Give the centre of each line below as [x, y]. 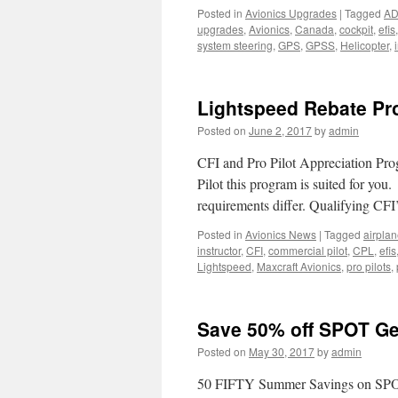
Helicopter [365, 45]
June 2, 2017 [280, 130]
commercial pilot [308, 250]
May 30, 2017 [282, 351]
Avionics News [281, 234]
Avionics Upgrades [291, 13]
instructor [219, 250]
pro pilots [369, 266]
